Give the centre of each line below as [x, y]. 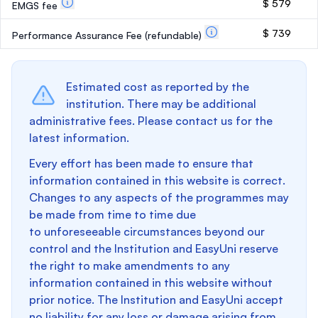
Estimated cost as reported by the [158, 87]
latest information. [79, 138]
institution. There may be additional [161, 104]
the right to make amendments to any [130, 265]
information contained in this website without [151, 283]
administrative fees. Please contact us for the [151, 121]
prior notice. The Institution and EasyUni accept [156, 300]
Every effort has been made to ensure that [141, 163]
